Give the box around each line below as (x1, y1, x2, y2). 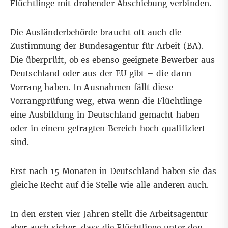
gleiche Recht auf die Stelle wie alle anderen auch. (10, 180, 209, 190)
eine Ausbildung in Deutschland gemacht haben (10, 110, 200, 120)
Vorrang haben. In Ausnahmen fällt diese (10, 82, 173, 93)
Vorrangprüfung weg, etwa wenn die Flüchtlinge (10, 96, 202, 106)
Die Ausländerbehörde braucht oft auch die (10, 27, 181, 38)
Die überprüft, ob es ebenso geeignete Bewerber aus (10, 55, 215, 65)
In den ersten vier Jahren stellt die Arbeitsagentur (10, 209, 208, 219)
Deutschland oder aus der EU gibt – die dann (10, 69, 191, 79)
